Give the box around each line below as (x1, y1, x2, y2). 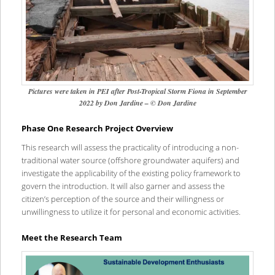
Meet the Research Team (21, 232, 122, 244)
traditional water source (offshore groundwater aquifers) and (21, 155, 239, 166)
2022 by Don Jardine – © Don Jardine (79, 98, 196, 109)
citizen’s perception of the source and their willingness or (21, 193, 224, 205)
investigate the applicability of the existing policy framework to (21, 168, 241, 179)
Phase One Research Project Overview (21, 122, 173, 134)
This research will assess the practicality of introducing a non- (21, 142, 239, 153)
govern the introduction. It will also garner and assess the (21, 180, 225, 192)
